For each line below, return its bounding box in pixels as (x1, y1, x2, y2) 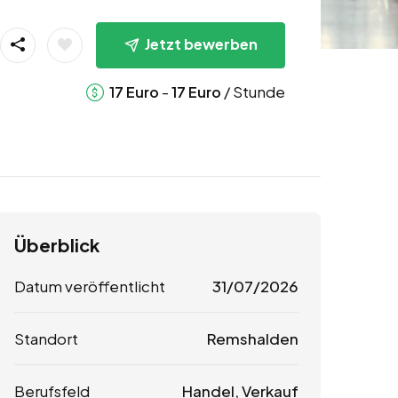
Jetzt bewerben (144, 34, 258, 53)
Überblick (14, 234, 99, 257)
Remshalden (206, 329, 298, 349)
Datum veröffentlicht (14, 276, 165, 297)
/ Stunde (220, 81, 285, 101)
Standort (14, 329, 78, 349)
